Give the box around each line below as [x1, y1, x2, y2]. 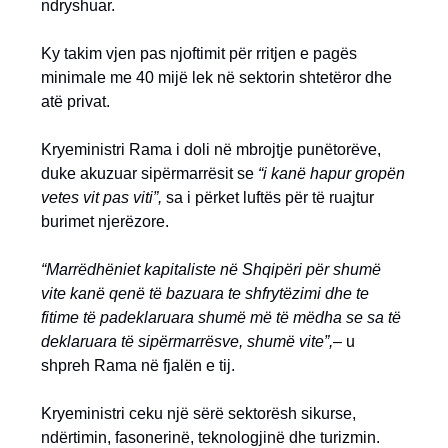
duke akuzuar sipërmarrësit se [41, 165, 258, 182]
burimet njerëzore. [41, 213, 169, 230]
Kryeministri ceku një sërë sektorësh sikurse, [41, 405, 356, 422]
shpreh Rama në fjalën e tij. [41, 357, 235, 374]
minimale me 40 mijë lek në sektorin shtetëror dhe [41, 69, 392, 86]
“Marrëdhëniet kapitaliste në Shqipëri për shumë [41, 261, 381, 278]
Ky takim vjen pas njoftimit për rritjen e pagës [41, 45, 357, 62]
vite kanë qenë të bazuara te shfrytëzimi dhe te [41, 285, 369, 302]
